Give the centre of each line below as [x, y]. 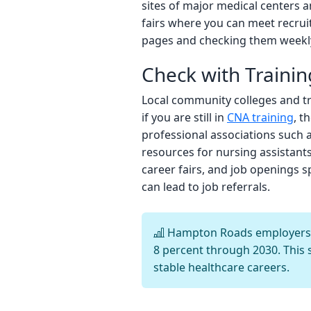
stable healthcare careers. [221, 268]
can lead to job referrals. [206, 187]
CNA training [260, 118]
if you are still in [184, 118]
